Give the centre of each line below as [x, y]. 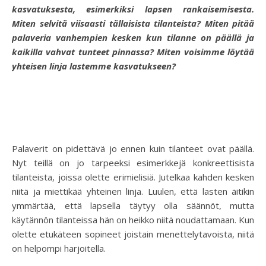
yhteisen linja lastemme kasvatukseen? [94, 66]
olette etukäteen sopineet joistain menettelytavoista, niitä [133, 234]
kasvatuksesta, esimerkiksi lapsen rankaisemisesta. [133, 9]
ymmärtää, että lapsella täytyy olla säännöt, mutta [133, 205]
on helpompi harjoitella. [59, 248]
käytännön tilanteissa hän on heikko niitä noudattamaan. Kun [133, 220]
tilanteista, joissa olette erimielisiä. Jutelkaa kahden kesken [133, 177]
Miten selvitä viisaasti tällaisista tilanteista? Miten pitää [133, 23]
